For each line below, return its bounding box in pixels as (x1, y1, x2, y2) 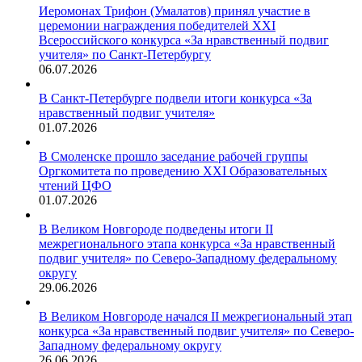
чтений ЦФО (39, 179, 112, 193)
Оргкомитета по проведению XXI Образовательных (39, 164, 327, 179)
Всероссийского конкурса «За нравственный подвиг (39, 33, 329, 48)
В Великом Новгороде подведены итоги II (39, 222, 273, 237)
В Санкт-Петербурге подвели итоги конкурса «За (39, 91, 312, 106)
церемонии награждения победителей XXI (39, 19, 276, 33)
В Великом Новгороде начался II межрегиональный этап (39, 309, 352, 324)
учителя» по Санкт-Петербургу (39, 48, 211, 62)
